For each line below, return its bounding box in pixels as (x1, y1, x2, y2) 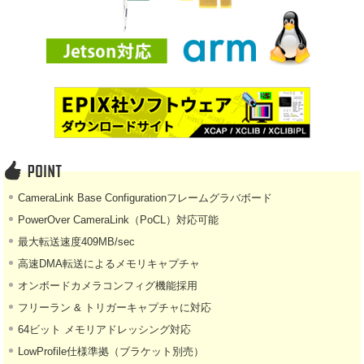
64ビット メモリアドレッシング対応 (18, 323, 192, 336)
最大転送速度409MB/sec (18, 235, 136, 248)
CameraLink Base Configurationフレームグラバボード (18, 191, 273, 204)
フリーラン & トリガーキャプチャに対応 (18, 301, 212, 314)
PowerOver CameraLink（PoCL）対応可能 (18, 213, 219, 226)
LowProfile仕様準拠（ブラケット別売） (18, 344, 205, 357)
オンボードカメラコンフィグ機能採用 (18, 279, 198, 292)
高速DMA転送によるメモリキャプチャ (18, 257, 201, 270)
